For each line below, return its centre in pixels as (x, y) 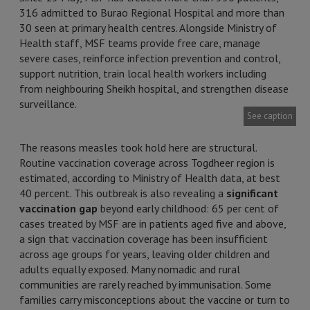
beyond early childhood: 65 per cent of (188, 208)
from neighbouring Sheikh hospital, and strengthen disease (154, 89)
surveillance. (49, 104)
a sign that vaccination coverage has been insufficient (144, 239)
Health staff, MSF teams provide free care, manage (140, 43)
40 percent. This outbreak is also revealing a (123, 193)
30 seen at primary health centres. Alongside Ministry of (148, 28)
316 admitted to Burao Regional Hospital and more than (152, 12)
